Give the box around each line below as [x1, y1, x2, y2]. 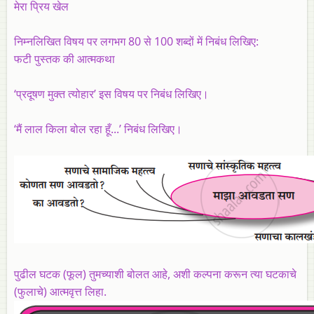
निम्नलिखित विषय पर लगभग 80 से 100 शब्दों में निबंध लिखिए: [14, 33, 259, 49]
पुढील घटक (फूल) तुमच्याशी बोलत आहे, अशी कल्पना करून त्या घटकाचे [14, 266, 296, 282]
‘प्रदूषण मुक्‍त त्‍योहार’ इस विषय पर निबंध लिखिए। [14, 86, 209, 102]
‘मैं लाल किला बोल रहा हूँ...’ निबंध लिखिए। [14, 121, 182, 137]
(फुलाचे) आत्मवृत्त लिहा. [14, 283, 107, 299]
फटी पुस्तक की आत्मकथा [14, 50, 115, 67]
